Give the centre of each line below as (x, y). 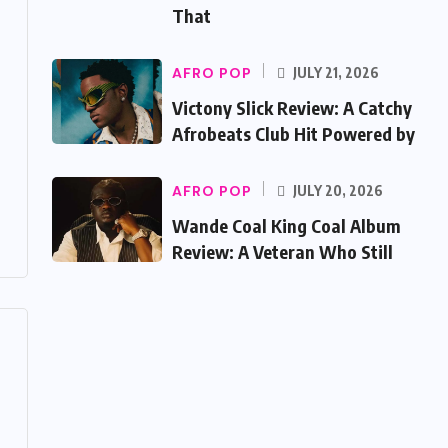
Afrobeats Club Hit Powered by (293, 133)
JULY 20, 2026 (336, 190)
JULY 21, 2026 (334, 72)
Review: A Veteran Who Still (282, 251)
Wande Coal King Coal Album (286, 225)
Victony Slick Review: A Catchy (292, 107)
